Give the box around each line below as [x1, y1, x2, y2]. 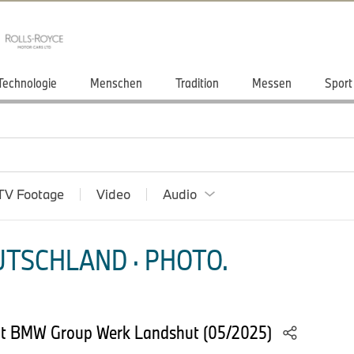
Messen [252, 74, 292, 91]
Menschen [90, 74, 142, 91]
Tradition [175, 74, 219, 91]
